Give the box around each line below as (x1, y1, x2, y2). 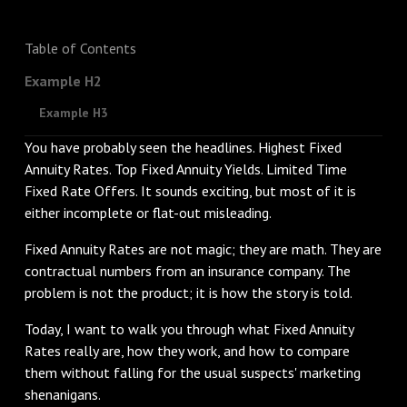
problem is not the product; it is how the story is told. (24, 283, 352, 302)
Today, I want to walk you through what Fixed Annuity (24, 319, 353, 338)
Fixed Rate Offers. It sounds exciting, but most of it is (24, 181, 356, 200)
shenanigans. (24, 384, 101, 403)
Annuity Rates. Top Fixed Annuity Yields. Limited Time (24, 159, 347, 178)
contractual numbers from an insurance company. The (24, 261, 351, 280)
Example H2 (24, 71, 102, 90)
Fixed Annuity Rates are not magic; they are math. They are (24, 239, 382, 258)
